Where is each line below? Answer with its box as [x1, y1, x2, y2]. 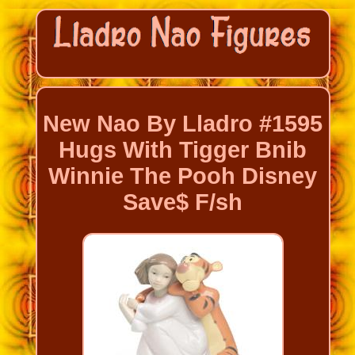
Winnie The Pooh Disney [48, 163, 318, 189]
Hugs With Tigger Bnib [59, 137, 307, 163]
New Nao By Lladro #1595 [43, 111, 323, 137]
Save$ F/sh [123, 189, 243, 216]
